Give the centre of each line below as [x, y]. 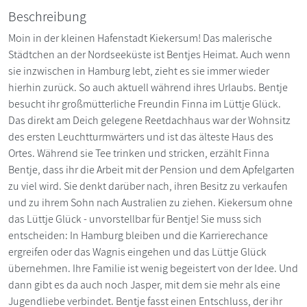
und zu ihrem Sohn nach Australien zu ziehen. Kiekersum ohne [150, 203]
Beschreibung [47, 17]
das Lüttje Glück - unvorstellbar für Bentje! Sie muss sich [135, 219]
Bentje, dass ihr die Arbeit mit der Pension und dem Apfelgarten [151, 170]
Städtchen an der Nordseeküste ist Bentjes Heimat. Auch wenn [149, 55]
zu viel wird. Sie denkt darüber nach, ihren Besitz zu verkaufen [148, 186]
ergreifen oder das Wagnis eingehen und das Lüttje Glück [137, 252]
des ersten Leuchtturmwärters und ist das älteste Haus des [141, 137]
